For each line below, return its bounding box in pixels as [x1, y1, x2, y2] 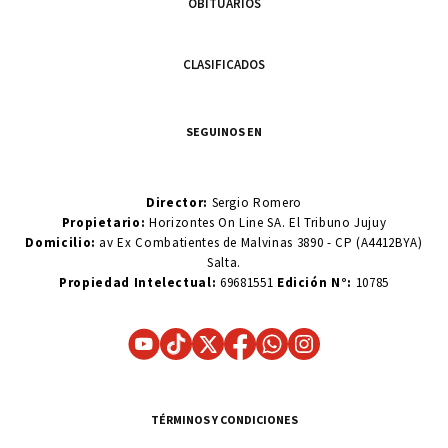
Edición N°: [276, 273, 353, 291]
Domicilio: [25, 233, 96, 251]
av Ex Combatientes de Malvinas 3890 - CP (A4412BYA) [95, 233, 423, 251]
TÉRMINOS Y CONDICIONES [150, 411, 298, 427]
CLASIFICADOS [183, 55, 265, 73]
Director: [146, 193, 208, 211]
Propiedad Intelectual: [59, 273, 217, 291]
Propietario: [61, 213, 150, 231]
